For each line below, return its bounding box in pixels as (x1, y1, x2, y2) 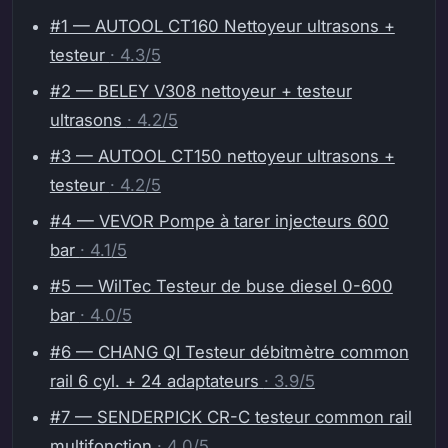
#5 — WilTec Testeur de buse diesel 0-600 (49, 276, 393, 297)
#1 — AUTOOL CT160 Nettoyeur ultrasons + (49, 15, 395, 36)
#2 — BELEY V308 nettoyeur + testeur (49, 80, 352, 101)
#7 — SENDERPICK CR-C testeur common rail (49, 406, 412, 427)
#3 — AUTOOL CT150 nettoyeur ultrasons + (49, 146, 395, 167)
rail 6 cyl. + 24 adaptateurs (49, 370, 264, 391)
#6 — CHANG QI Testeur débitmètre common (49, 341, 409, 362)
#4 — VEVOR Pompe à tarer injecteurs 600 (49, 211, 389, 232)
